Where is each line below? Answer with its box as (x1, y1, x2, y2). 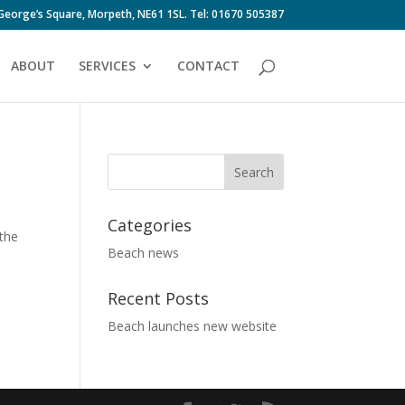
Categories (108, 214, 193, 236)
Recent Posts (108, 287, 210, 309)
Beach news (108, 244, 180, 261)
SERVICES (78, 56, 136, 74)
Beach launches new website (108, 317, 278, 334)
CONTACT (176, 56, 240, 74)
